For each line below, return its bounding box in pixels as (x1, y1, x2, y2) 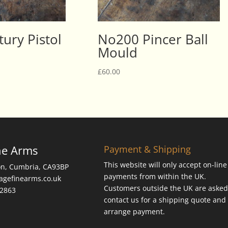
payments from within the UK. (103, 172, 206, 182)
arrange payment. (103, 207, 165, 217)
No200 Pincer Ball (97, 30, 208, 48)
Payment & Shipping (103, 143, 191, 156)
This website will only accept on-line (103, 160, 227, 170)
